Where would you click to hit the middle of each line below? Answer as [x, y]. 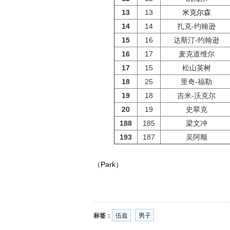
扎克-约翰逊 [196, 26]
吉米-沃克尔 [196, 95]
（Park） [108, 164]
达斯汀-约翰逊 [196, 40]
